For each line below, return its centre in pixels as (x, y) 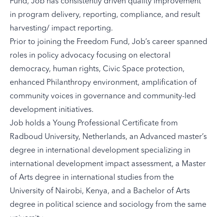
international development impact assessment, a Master (108, 163)
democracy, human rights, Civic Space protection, (97, 68)
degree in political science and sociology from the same (108, 204)
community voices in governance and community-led (103, 95)
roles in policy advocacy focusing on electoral (90, 54)
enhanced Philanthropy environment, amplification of (103, 82)
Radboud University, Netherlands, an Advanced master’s (108, 136)
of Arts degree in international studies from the (92, 177)
